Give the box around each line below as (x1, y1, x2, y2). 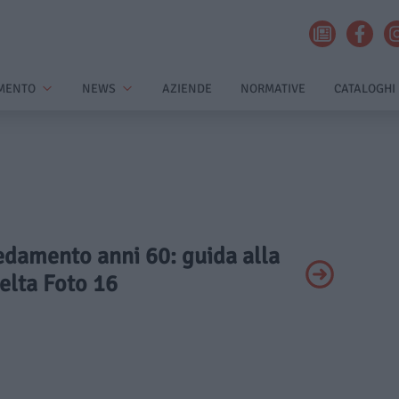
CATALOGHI (334, 81, 395, 96)
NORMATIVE (240, 81, 305, 96)
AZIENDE (162, 81, 212, 96)
